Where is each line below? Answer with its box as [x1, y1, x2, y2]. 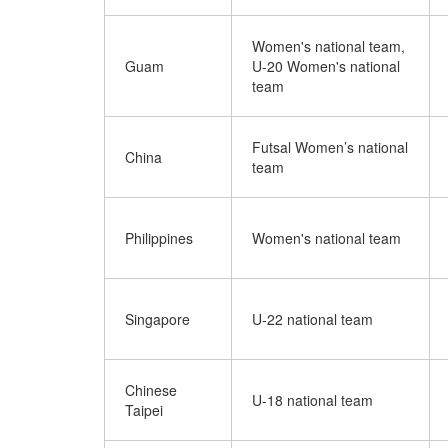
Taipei [125, 400, 163, 420]
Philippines [125, 228, 193, 248]
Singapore [125, 309, 190, 329]
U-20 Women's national [252, 56, 400, 76]
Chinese [125, 380, 177, 400]
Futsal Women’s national [252, 137, 408, 157]
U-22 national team [252, 309, 373, 329]
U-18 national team [252, 390, 373, 410]
